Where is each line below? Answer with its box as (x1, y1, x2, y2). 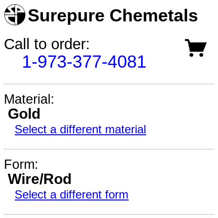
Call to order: (4, 35, 90, 53)
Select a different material (15, 123, 146, 136)
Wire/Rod (8, 171, 72, 187)
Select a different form (15, 188, 129, 201)
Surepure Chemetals (28, 6, 199, 25)
